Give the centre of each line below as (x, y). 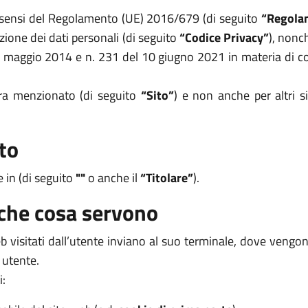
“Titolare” (167, 178)
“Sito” (157, 95)
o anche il (113, 178)
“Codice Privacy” (224, 37)
